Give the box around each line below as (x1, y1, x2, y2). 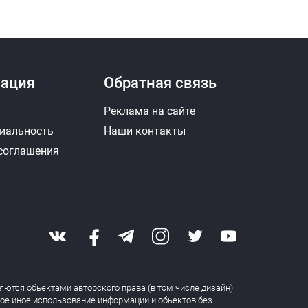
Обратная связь (104, 74, 217, 91)
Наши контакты (104, 124, 186, 137)
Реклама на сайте (104, 104, 196, 118)
